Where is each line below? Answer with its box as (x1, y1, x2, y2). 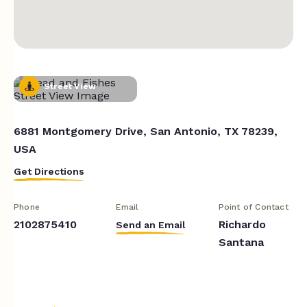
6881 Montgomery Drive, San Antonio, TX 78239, (14, 124, 278, 138)
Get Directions (14, 165, 84, 177)
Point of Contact (218, 201, 288, 212)
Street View (44, 81, 97, 91)
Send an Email (116, 219, 186, 230)
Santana (218, 235, 264, 249)
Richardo (218, 217, 266, 231)
